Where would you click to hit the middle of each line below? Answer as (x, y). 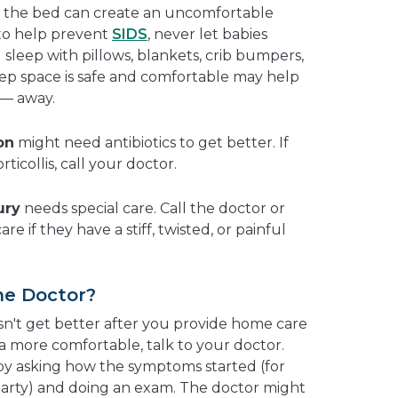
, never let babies (207, 34)
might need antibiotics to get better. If (151, 142)
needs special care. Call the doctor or (153, 208)
